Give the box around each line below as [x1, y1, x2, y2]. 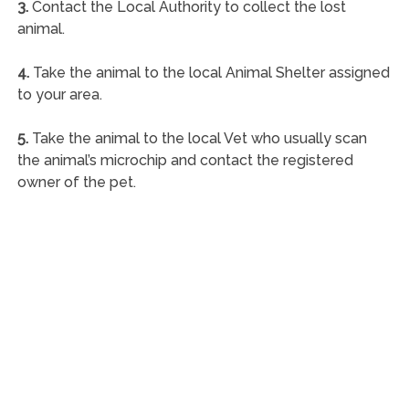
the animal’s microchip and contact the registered [16, 151, 353, 169]
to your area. [16, 85, 102, 103]
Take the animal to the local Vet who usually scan [27, 129, 367, 147]
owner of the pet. [16, 173, 136, 191]
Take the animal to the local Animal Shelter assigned [28, 63, 390, 81]
